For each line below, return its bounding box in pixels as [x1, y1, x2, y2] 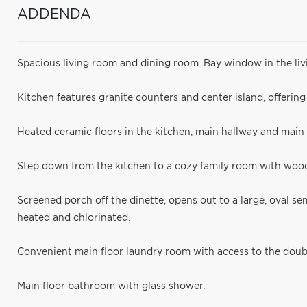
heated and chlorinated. [17, 213, 130, 223]
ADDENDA [17, 8, 91, 21]
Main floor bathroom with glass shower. [17, 282, 205, 291]
